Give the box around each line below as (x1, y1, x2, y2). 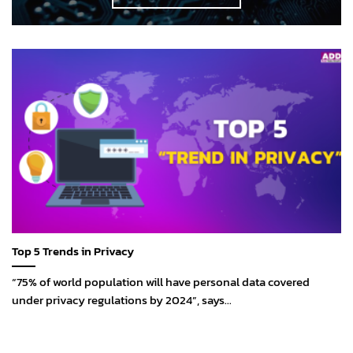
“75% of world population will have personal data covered (12, 273, 310, 291)
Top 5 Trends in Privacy (12, 242, 134, 260)
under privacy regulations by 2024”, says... (12, 291, 232, 309)
